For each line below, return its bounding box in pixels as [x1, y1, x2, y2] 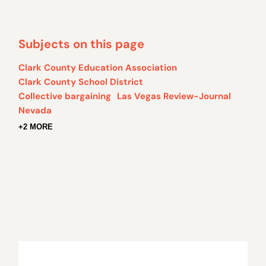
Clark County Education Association [18, 62, 178, 74]
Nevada [18, 104, 52, 117]
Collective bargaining [18, 90, 112, 103]
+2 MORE [18, 122, 53, 132]
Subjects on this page [18, 36, 145, 52]
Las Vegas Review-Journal [117, 90, 232, 103]
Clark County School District [18, 76, 144, 88]
